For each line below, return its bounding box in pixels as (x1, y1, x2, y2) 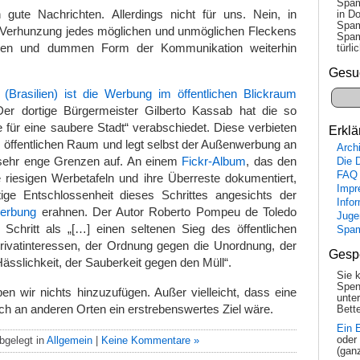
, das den (246, 154, 297, 169)
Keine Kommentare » (101, 333, 199, 346)
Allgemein (47, 333, 92, 346)
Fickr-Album (182, 154, 247, 169)
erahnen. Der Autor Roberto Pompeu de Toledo (36, 205, 297, 219)
